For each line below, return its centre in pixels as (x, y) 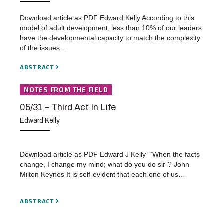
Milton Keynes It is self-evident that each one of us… (103, 174)
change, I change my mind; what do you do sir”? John (105, 165)
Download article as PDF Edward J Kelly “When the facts (110, 155)
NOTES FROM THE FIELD (66, 90)
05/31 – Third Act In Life (68, 107)
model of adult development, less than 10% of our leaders (111, 28)
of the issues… (43, 48)
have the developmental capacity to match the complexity (110, 38)
